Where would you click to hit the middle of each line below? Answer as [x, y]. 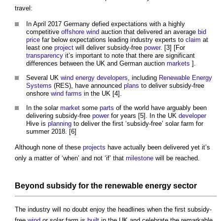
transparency [45, 56]
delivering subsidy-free [59, 116]
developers [112, 78]
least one [40, 48]
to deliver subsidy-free [172, 86]
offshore [73, 32]
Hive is [37, 124]
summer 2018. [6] [51, 132]
